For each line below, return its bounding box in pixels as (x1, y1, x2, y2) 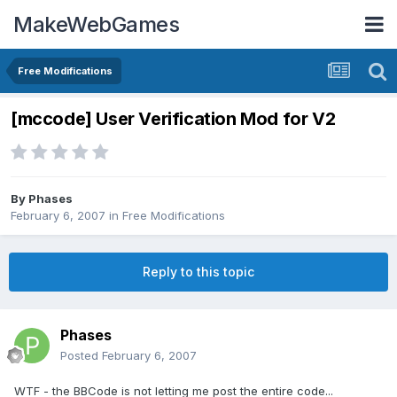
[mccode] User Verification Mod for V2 (11, 108, 336, 130)
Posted (60, 348, 102, 363)
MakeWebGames (13, 11, 179, 37)
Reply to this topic (143, 264, 254, 280)
